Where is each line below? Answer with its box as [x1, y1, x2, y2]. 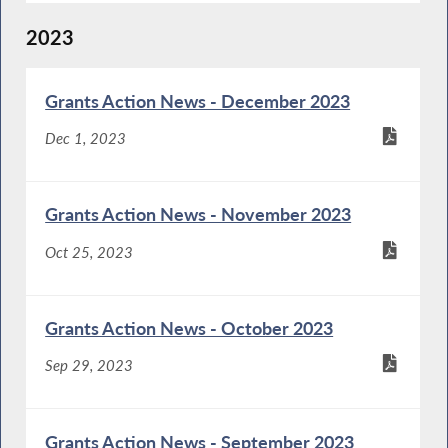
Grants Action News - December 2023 [45, 89, 351, 112]
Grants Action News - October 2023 [45, 317, 334, 340]
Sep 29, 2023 [45, 356, 134, 375]
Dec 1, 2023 [45, 129, 127, 148]
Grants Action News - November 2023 [45, 203, 352, 226]
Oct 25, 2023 [45, 242, 134, 261]
